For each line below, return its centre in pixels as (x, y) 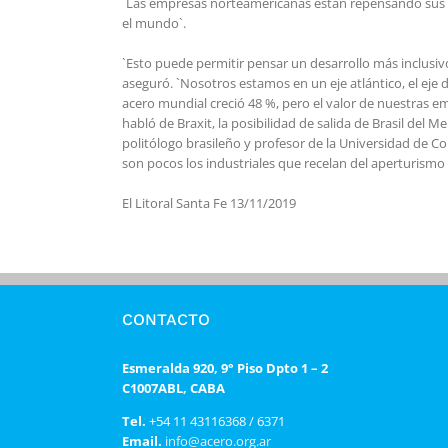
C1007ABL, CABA (173, 387)
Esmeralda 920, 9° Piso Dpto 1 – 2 (225, 367)
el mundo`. (154, 22)
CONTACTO (166, 319)
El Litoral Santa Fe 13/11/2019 (209, 202)
